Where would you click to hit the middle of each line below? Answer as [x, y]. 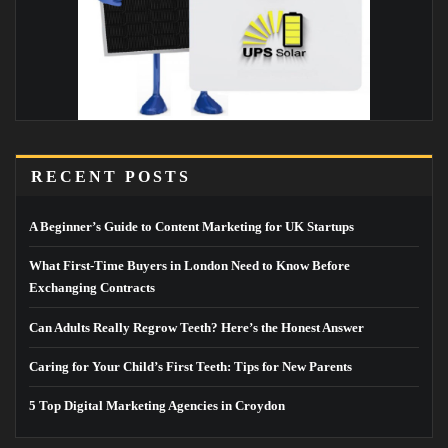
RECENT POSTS [111, 176]
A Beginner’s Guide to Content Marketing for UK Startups [191, 227]
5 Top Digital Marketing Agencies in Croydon [157, 406]
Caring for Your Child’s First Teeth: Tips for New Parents [190, 366]
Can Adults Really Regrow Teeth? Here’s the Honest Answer [196, 327]
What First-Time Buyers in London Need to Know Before [189, 266]
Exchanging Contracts [92, 288]
